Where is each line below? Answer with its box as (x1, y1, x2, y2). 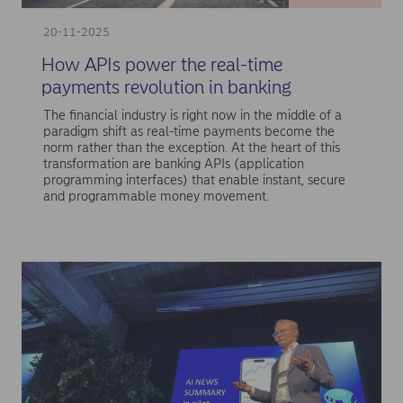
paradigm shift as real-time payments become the (42, 123, 335, 140)
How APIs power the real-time (40, 52, 282, 76)
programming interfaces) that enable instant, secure (42, 172, 345, 189)
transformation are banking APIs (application (42, 156, 304, 173)
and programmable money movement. (42, 188, 269, 205)
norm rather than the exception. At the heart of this (42, 139, 340, 157)
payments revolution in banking (40, 75, 291, 98)
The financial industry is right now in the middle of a (42, 107, 342, 124)
